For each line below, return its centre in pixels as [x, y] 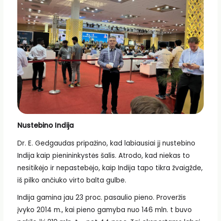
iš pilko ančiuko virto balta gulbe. [72, 180]
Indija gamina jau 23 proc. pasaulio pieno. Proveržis [101, 198]
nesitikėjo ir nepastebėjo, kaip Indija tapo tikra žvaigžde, [110, 168]
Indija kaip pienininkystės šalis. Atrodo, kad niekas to [103, 155]
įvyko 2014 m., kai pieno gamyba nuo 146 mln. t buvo [104, 210]
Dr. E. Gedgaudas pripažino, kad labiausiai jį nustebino [106, 143]
